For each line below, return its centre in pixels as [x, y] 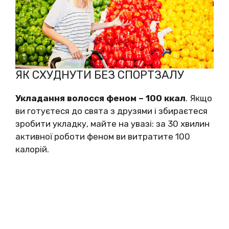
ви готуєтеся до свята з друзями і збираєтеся [111, 111]
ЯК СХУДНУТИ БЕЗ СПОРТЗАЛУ [100, 75]
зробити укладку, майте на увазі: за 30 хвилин [112, 124]
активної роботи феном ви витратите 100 [103, 137]
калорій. [32, 150]
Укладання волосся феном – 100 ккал [100, 98]
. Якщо [199, 98]
